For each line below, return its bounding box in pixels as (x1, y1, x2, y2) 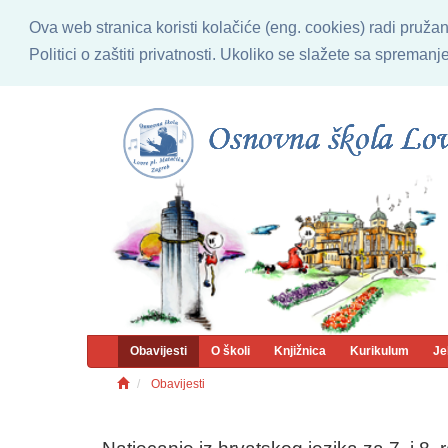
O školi (211, 343, 250, 358)
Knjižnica (274, 343, 326, 358)
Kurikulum (350, 343, 409, 358)
